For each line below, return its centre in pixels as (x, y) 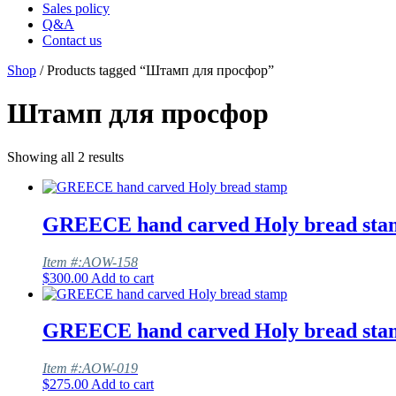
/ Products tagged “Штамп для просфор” (155, 70)
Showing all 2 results (65, 156)
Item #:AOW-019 (90, 369)
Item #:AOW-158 (90, 262)
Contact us (72, 40)
